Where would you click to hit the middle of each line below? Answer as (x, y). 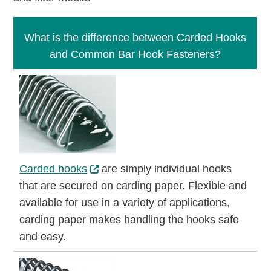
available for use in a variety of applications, (125, 203)
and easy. (43, 237)
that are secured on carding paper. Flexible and (133, 186)
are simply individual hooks (165, 169)
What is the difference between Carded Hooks (135, 38)
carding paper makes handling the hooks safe (129, 220)
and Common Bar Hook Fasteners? (135, 54)
